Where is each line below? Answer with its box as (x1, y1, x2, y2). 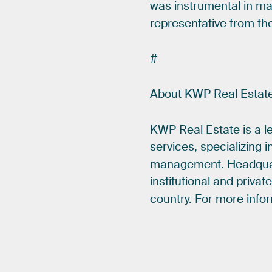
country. (150, 191, 192, 206)
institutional (150, 174, 211, 189)
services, (150, 140, 198, 155)
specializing (200, 140, 262, 155)
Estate (206, 122, 240, 137)
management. (150, 157, 225, 172)
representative (150, 16, 227, 31)
